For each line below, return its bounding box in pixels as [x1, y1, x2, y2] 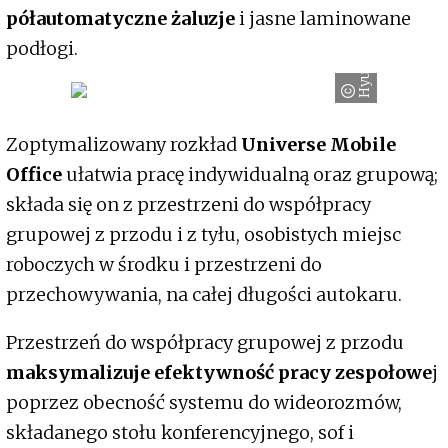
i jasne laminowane [239, 7, 411, 31]
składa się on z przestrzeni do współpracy [6, 193, 371, 217]
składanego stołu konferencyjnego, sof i [6, 421, 354, 445]
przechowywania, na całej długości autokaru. [6, 283, 402, 307]
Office [6, 163, 62, 187]
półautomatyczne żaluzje [6, 7, 239, 31]
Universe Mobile [237, 133, 396, 157]
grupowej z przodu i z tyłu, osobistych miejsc [6, 223, 401, 247]
